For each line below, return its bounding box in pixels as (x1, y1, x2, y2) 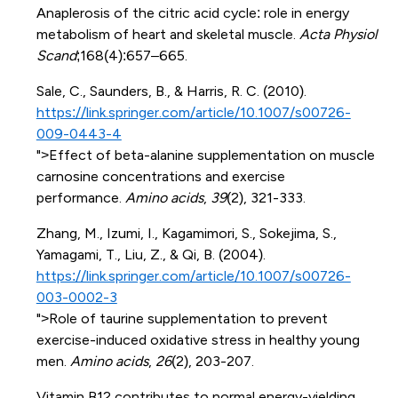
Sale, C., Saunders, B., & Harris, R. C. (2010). (36, 83, 306, 99)
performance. (36, 189, 125, 205)
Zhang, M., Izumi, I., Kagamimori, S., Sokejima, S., (36, 225, 337, 241)
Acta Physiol (298, 26, 378, 42)
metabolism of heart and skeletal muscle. (36, 26, 299, 42)
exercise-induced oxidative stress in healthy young (36, 331, 360, 347)
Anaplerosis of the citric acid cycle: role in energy (36, 4, 349, 20)
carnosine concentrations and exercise (36, 168, 285, 184)
